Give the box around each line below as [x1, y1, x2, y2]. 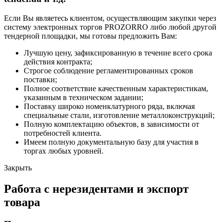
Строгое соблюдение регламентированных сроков [24, 66, 193, 75]
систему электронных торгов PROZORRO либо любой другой [4, 23, 217, 32]
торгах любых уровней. [24, 147, 104, 156]
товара [4, 195, 40, 209]
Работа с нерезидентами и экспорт [4, 182, 189, 195]
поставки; [24, 75, 57, 84]
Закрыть [4, 164, 32, 172]
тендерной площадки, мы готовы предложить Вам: [4, 32, 177, 41]
